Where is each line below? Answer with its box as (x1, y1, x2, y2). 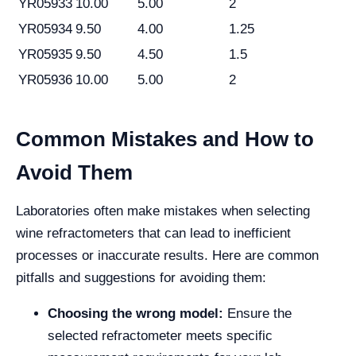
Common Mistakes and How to (16, 127, 314, 152)
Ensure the (223, 306, 292, 322)
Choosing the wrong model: (48, 306, 223, 322)
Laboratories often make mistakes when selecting (16, 203, 310, 219)
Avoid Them (16, 161, 133, 185)
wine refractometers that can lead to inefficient (16, 226, 291, 242)
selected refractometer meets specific (48, 328, 273, 344)
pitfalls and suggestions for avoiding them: (16, 270, 266, 286)
